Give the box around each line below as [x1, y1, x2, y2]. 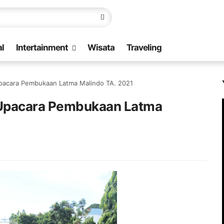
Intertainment [16, 42, 68, 52]
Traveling [126, 42, 161, 52]
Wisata [87, 42, 114, 52]
